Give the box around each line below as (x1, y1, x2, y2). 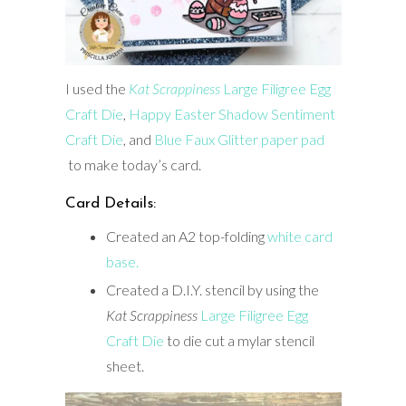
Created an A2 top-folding (105, 227, 267, 245)
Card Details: (64, 195, 156, 211)
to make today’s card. (64, 155, 201, 173)
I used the (64, 79, 126, 97)
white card (266, 227, 333, 245)
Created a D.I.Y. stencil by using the (105, 280, 319, 298)
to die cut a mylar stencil (163, 331, 314, 349)
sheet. (105, 356, 144, 374)
